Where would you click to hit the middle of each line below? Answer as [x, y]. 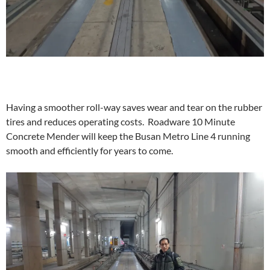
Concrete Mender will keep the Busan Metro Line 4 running [128, 136]
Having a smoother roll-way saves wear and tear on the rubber [134, 107]
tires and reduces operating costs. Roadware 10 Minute [121, 121]
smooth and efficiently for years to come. [89, 150]
